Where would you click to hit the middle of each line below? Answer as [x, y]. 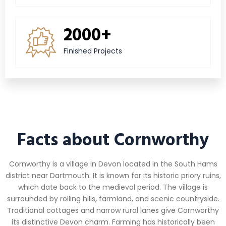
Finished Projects [93, 51]
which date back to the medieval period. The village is [113, 187]
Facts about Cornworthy [113, 139]
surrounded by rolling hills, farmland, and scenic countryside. [113, 199]
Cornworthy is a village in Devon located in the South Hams [113, 164]
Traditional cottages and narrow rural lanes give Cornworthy [113, 211]
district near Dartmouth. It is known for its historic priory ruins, [113, 176]
